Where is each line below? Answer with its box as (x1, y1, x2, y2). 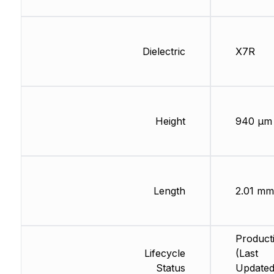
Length (153, 185, 185, 198)
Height (155, 115, 185, 128)
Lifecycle (144, 247, 185, 260)
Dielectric (142, 45, 185, 58)
